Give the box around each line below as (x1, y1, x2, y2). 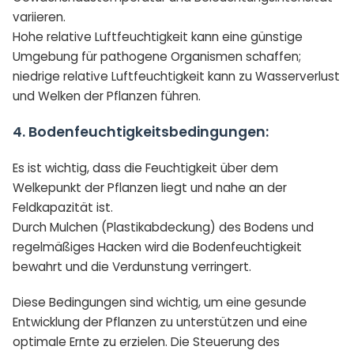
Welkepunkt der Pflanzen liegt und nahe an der (13, 179, 287, 196)
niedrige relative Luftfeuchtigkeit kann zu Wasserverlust (13, 67, 340, 85)
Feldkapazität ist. (13, 198, 113, 216)
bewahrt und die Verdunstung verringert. (13, 258, 251, 275)
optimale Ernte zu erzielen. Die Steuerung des (13, 333, 280, 350)
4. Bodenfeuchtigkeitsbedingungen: (13, 122, 269, 141)
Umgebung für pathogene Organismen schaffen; (13, 47, 301, 65)
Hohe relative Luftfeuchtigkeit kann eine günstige (13, 28, 303, 45)
